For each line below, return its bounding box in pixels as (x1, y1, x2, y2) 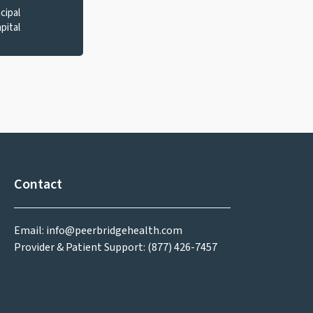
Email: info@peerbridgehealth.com (14, 223, 182, 238)
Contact (14, 175, 62, 194)
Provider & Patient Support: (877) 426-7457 (14, 240, 217, 255)
